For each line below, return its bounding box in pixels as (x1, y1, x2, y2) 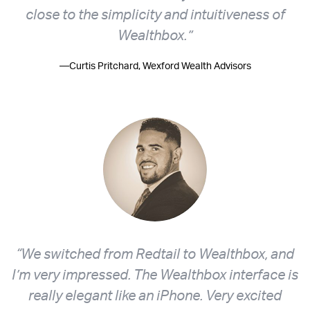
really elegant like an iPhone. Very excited (28, 286, 282, 304)
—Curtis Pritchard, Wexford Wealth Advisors (59, 60, 251, 72)
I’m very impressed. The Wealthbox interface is (12, 266, 298, 284)
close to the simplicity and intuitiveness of (25, 6, 285, 24)
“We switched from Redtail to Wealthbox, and (16, 245, 294, 263)
